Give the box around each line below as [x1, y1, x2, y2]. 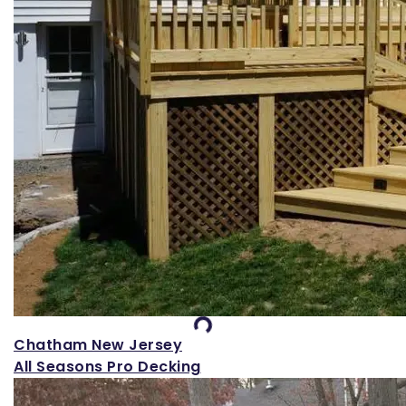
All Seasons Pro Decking [14, 355, 201, 377]
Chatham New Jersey [14, 333, 182, 355]
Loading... [136, 288, 215, 333]
